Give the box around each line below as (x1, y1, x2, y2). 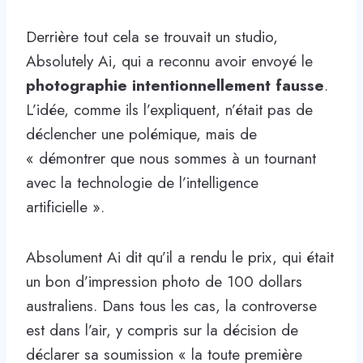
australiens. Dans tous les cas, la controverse (26, 294, 317, 317)
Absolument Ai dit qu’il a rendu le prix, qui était (26, 246, 334, 268)
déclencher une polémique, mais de (26, 122, 257, 145)
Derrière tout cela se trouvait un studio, (26, 25, 278, 48)
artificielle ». (26, 195, 105, 218)
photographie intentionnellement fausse (26, 74, 324, 96)
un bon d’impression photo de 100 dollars (26, 270, 302, 293)
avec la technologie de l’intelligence (26, 171, 258, 194)
